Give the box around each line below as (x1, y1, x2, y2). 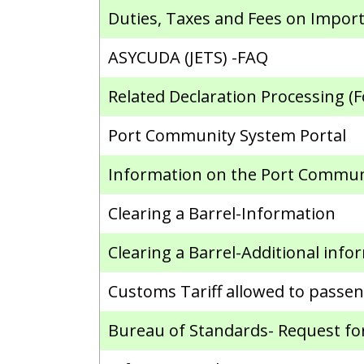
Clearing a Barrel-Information (108, 202, 336, 224)
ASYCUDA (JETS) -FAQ (108, 46, 269, 68)
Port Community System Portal (108, 124, 347, 146)
